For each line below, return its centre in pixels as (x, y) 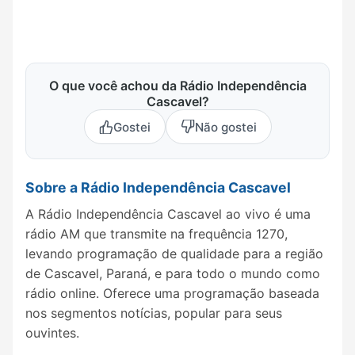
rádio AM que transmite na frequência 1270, (157, 234)
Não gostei (225, 127)
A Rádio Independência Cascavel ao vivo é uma (168, 214)
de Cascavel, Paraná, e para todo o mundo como (173, 274)
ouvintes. (52, 333)
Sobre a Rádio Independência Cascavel (158, 188)
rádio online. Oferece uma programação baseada (172, 294)
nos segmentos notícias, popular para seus (154, 313)
